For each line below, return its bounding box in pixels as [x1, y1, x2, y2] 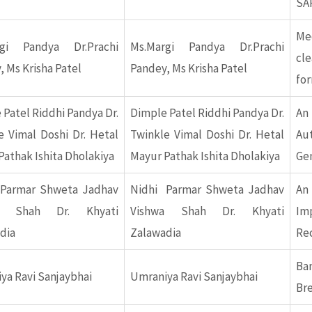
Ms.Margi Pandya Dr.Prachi [130, 39, 284, 55]
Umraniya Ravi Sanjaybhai [130, 269, 258, 285]
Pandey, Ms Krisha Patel [130, 61, 247, 77]
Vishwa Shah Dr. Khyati [130, 203, 284, 219]
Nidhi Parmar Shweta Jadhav [130, 182, 284, 198]
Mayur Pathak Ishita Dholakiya [130, 148, 280, 164]
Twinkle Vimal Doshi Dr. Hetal [130, 127, 284, 143]
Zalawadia [130, 225, 181, 241]
